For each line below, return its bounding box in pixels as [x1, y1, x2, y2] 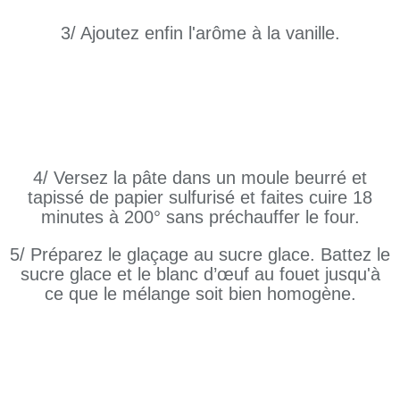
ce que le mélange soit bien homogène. [44, 284, 356, 304]
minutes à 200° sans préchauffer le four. [40, 207, 360, 228]
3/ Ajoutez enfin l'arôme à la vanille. [60, 23, 340, 44]
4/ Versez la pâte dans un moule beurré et [33, 168, 367, 188]
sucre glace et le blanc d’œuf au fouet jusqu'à [20, 264, 380, 285]
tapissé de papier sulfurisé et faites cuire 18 [28, 187, 372, 208]
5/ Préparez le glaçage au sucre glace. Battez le [10, 245, 390, 265]
